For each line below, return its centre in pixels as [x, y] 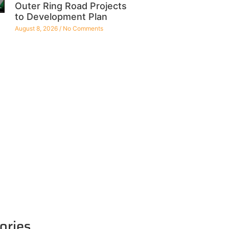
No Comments [82, 29]
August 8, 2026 [37, 29]
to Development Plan [61, 17]
